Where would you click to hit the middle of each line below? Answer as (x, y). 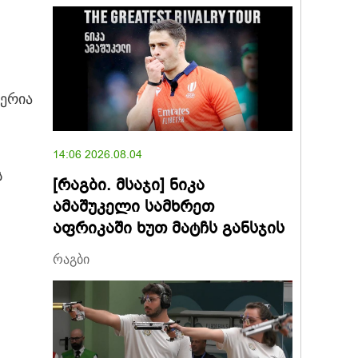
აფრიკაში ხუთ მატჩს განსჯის (169, 229)
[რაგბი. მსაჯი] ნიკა (129, 185)
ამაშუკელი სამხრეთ (133, 207)
